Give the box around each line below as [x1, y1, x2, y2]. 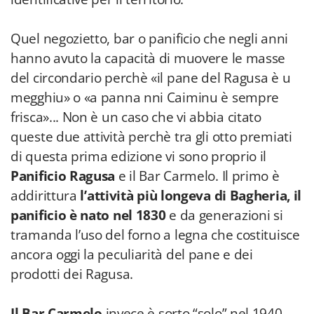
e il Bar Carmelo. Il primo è [118, 167, 280, 185]
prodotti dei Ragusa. [11, 265, 133, 283]
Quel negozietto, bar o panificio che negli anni [11, 29, 288, 48]
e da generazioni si [165, 206, 283, 224]
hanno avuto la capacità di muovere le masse [11, 49, 286, 67]
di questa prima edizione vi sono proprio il [11, 147, 267, 165]
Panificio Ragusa [11, 167, 118, 185]
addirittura [11, 186, 81, 205]
